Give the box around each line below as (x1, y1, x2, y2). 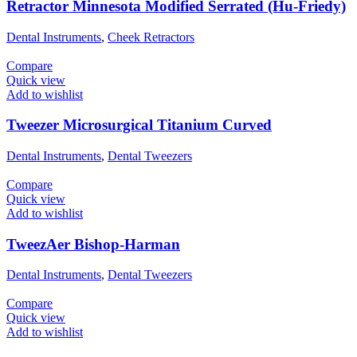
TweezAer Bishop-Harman (6, 235, 180, 253)
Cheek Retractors (108, 29, 194, 44)
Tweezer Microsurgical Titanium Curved (6, 116, 272, 134)
